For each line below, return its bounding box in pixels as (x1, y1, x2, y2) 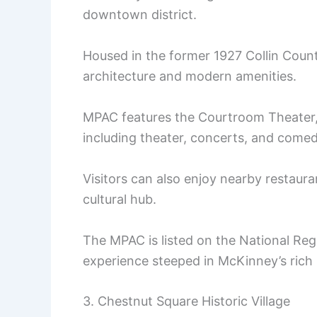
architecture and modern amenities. (83, 69, 296, 84)
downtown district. (83, 7, 197, 23)
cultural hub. (83, 191, 156, 207)
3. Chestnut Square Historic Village (83, 294, 290, 309)
